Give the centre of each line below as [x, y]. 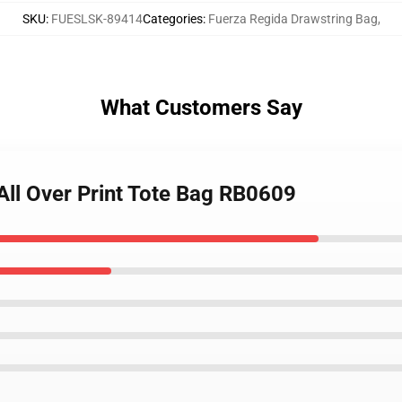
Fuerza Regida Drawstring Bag [293, 19]
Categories [172, 19]
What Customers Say [201, 108]
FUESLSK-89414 [96, 19]
